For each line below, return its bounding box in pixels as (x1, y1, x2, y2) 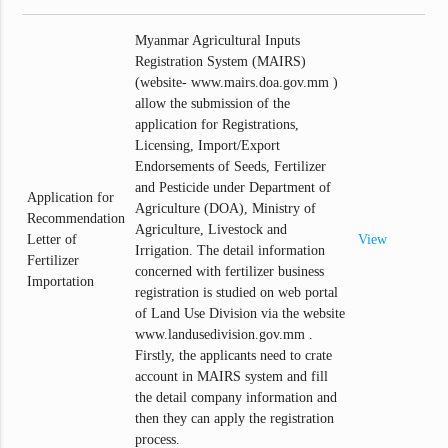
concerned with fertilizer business (135, 264, 325, 280)
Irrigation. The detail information (135, 243, 326, 259)
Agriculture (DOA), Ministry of (135, 201, 317, 217)
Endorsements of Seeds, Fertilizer (135, 159, 327, 175)
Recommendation (27, 211, 126, 227)
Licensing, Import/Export (135, 138, 281, 154)
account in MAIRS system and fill (135, 369, 329, 385)
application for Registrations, (135, 117, 300, 133)
